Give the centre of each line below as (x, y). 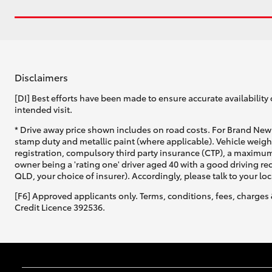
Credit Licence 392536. (60, 207)
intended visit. (43, 110)
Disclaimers (41, 76)
